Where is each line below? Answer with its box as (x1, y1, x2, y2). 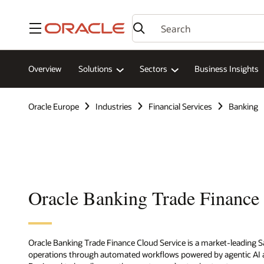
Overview (28, 63, 61, 75)
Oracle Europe (28, 100, 79, 112)
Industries (95, 100, 132, 112)
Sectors (140, 63, 167, 75)
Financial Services (148, 100, 212, 112)
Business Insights (194, 63, 259, 75)
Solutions (78, 63, 113, 75)
